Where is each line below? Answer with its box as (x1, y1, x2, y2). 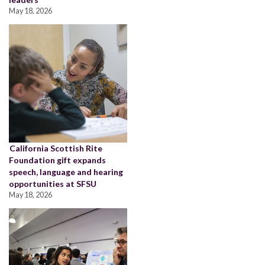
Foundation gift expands (9, 154, 106, 165)
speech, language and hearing (9, 166, 123, 177)
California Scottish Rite (9, 143, 102, 153)
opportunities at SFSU (9, 178, 96, 189)
